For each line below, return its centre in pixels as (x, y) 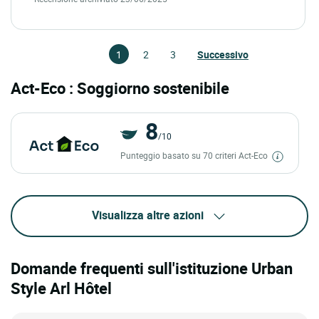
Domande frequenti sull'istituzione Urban (152, 268)
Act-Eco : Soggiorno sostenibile (120, 88)
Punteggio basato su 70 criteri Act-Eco (195, 156)
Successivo (223, 55)
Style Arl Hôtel (61, 288)
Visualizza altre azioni (147, 215)
